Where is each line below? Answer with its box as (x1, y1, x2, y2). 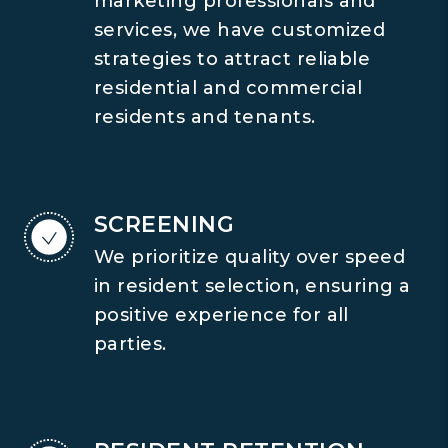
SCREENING (94, 211, 235, 238)
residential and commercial (94, 77, 363, 99)
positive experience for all (94, 304, 349, 326)
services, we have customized (94, 19, 386, 41)
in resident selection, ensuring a (94, 275, 411, 297)
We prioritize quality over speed (94, 246, 406, 268)
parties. (94, 333, 167, 355)
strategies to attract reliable (94, 48, 371, 70)
